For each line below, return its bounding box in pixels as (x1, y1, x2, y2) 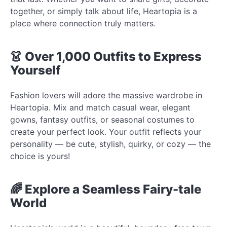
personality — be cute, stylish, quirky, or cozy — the (10, 138, 211, 149)
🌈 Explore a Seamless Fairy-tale (10, 181, 201, 197)
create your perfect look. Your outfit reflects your (10, 126, 201, 137)
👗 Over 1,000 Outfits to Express (10, 49, 202, 64)
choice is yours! (10, 150, 70, 161)
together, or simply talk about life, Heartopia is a (10, 6, 197, 16)
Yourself (10, 62, 60, 78)
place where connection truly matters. (10, 18, 156, 28)
